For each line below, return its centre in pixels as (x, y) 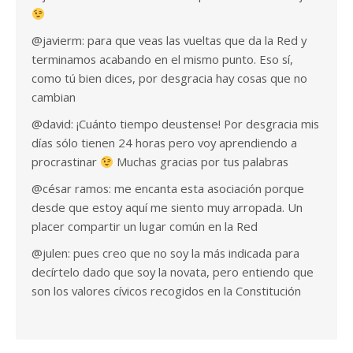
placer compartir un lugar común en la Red (145, 227)
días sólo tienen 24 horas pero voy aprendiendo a (164, 143)
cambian (54, 97)
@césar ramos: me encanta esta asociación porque (168, 189)
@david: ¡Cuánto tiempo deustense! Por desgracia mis (175, 124)
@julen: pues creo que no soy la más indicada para (165, 253)
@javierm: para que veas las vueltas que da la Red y (169, 41)
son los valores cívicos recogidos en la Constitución (166, 291)
